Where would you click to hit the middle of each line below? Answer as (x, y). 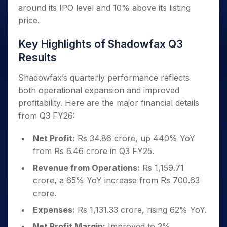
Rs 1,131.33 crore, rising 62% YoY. (141, 210)
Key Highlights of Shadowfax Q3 (101, 44)
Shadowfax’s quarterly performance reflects (104, 78)
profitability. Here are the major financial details (109, 103)
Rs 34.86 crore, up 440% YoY (135, 138)
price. (29, 20)
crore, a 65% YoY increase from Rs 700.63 (116, 180)
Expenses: (54, 210)
